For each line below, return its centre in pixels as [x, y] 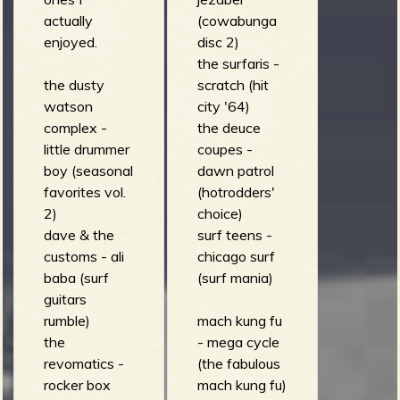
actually [68, 20]
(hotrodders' [236, 192]
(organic [69, 11]
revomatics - [83, 363]
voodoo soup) [87, 33]
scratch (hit [233, 84]
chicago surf [236, 256]
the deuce [229, 127]
